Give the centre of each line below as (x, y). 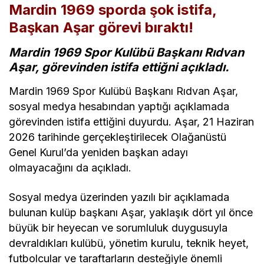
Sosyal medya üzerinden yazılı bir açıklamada (119, 197)
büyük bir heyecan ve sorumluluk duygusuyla (118, 227)
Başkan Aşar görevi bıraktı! (103, 27)
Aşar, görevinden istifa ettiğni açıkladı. (119, 67)
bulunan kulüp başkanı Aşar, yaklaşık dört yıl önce (131, 212)
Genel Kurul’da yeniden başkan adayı (99, 152)
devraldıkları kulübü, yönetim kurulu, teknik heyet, (129, 243)
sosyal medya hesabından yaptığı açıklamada (119, 106)
